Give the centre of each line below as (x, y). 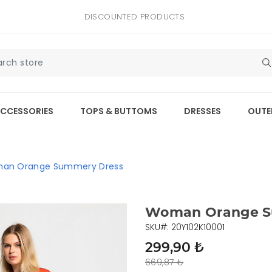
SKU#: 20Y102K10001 (185, 227)
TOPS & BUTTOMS (118, 111)
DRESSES (202, 111)
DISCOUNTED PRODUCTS (134, 16)
